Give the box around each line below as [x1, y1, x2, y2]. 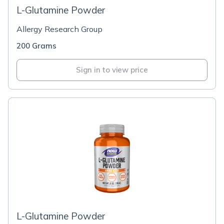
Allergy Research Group [16, 24, 102, 34]
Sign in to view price [76, 65, 148, 74]
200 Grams [16, 41, 56, 50]
